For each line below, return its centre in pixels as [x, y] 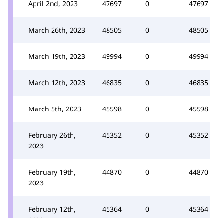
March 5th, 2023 [55, 109]
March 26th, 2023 [57, 30]
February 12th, [52, 209]
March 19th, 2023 [57, 56]
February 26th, [52, 135]
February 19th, [52, 172]
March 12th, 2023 [57, 82]
